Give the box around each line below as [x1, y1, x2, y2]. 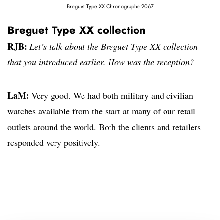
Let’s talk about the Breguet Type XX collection [27, 40, 198, 53]
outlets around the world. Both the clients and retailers [7, 121, 201, 133]
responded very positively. [7, 137, 100, 149]
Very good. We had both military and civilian [29, 89, 193, 102]
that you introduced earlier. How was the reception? [7, 56, 194, 68]
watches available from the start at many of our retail [7, 105, 195, 117]
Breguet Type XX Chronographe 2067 [66, 2, 154, 11]
